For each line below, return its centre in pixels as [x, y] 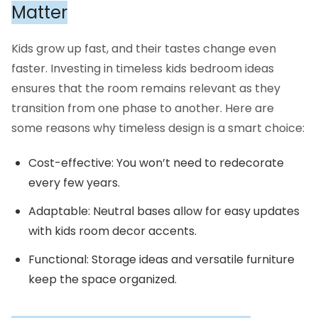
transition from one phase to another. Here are [143, 108]
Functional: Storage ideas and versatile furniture [161, 259]
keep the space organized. [103, 279]
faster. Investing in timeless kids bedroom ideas [143, 68]
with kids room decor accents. [113, 231]
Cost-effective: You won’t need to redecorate [156, 163]
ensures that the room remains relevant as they [146, 88]
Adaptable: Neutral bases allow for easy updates [164, 211]
